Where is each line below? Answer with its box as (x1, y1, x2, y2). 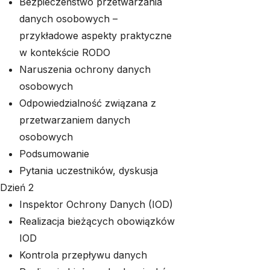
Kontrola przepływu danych (19, 249, 147, 261)
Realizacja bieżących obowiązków (19, 215, 175, 227)
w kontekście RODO (19, 46, 110, 58)
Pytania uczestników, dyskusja (19, 165, 158, 177)
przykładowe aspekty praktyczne (19, 30, 172, 42)
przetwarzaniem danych (19, 114, 130, 126)
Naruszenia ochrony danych (19, 63, 151, 75)
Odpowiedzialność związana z (19, 97, 156, 109)
